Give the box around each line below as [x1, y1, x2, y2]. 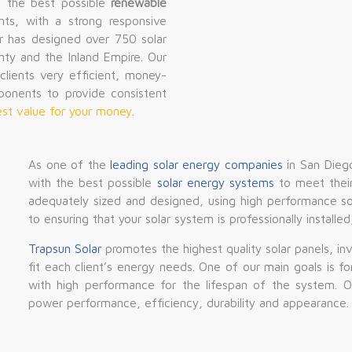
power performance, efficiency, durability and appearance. [27, 295, 349, 310]
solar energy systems [156, 175, 274, 189]
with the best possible [27, 175, 157, 189]
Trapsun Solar [27, 241, 101, 255]
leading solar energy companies [110, 157, 283, 171]
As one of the [27, 157, 111, 171]
